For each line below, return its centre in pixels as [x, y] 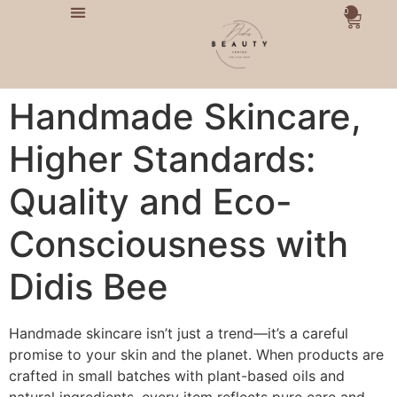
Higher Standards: [162, 159]
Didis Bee [89, 287]
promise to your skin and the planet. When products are [196, 354]
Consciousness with [179, 244]
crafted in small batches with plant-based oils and [177, 376]
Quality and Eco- [151, 202]
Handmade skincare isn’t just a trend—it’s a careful [179, 333]
